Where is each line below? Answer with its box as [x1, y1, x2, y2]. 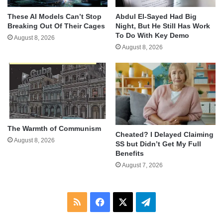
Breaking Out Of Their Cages [7, 21, 105, 30]
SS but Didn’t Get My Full [115, 140, 201, 148]
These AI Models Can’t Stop [7, 12, 102, 20]
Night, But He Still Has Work [115, 21, 210, 30]
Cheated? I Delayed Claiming [115, 130, 214, 139]
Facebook [104, 197, 143, 207]
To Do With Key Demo [115, 31, 189, 39]
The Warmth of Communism [7, 124, 101, 132]
